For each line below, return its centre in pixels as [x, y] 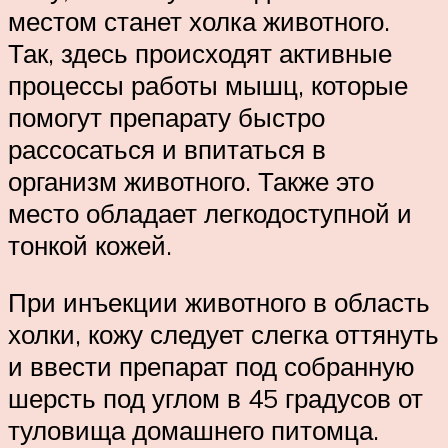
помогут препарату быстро [166, 116]
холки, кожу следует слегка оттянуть [223, 334]
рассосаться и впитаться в [167, 148]
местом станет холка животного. [199, 20]
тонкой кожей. [90, 244]
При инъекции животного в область [219, 302]
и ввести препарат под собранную [211, 366]
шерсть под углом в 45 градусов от [215, 398]
